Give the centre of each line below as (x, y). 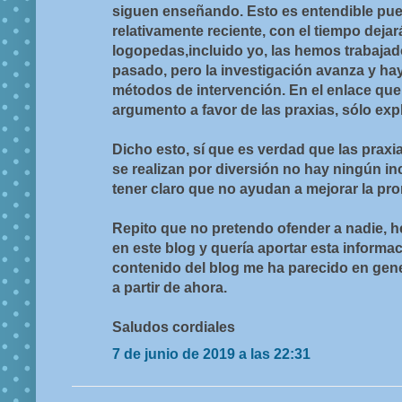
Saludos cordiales (174, 328)
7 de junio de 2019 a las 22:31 (211, 354)
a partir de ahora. (170, 288)
